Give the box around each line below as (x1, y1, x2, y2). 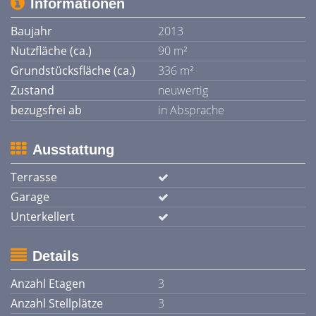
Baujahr (11, 23, 52, 39)
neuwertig (158, 83, 208, 98)
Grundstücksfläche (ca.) (11, 63, 135, 78)
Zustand (11, 83, 54, 98)
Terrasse (11, 169, 57, 185)
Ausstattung (32, 142, 114, 157)
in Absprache (158, 102, 224, 118)
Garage (11, 189, 49, 205)
